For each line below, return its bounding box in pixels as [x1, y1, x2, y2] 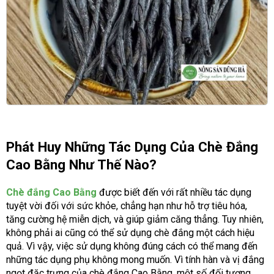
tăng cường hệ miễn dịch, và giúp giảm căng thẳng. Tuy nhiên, [6, 213, 264, 225]
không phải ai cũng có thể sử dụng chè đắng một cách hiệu [6, 226, 254, 239]
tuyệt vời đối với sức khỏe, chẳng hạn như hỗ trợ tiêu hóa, [6, 199, 247, 212]
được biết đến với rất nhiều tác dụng [97, 186, 251, 198]
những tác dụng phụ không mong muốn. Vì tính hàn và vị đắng [6, 253, 264, 265]
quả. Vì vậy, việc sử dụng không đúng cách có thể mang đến [6, 240, 257, 252]
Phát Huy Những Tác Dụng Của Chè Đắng [6, 138, 258, 155]
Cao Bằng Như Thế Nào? [6, 156, 157, 172]
